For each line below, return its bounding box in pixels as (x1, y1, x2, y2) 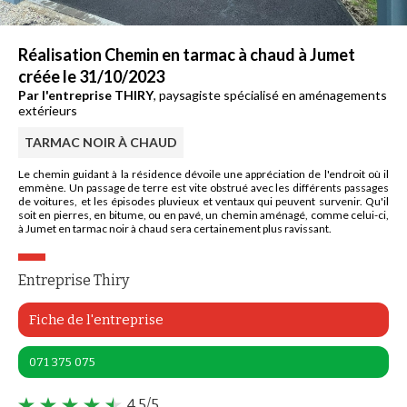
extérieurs (18, 103, 77, 118)
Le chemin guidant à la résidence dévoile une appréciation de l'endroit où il (18, 167, 389, 181)
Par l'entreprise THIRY (18, 87, 154, 103)
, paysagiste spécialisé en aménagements (154, 87, 387, 103)
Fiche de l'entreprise (29, 312, 164, 328)
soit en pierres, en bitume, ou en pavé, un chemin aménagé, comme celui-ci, (18, 208, 389, 222)
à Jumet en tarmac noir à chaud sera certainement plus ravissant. (18, 222, 332, 235)
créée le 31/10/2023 (18, 66, 164, 86)
